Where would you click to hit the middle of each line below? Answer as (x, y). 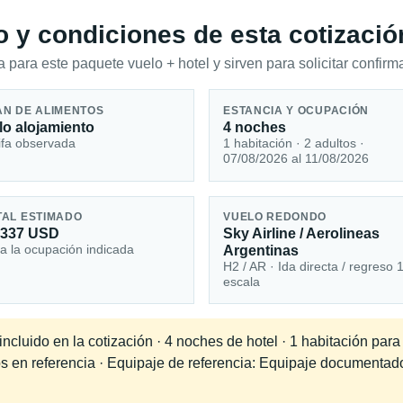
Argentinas (261, 251)
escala (242, 282)
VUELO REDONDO (275, 217)
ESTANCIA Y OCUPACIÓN (296, 110)
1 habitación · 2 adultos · (294, 143)
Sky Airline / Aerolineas (302, 234)
